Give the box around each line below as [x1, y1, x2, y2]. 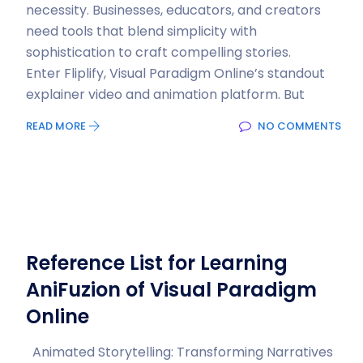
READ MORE [26, 118, 88, 134]
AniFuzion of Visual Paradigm [26, 276, 317, 303]
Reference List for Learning [26, 250, 288, 276]
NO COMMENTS [255, 118, 341, 134]
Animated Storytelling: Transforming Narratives [26, 343, 333, 361]
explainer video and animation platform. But [26, 85, 305, 104]
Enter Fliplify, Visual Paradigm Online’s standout [26, 64, 325, 83]
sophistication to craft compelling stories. [26, 43, 291, 62]
